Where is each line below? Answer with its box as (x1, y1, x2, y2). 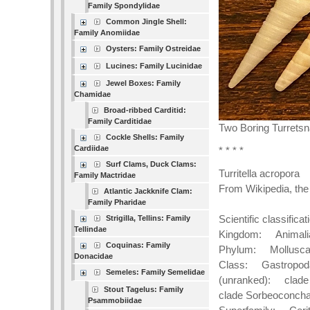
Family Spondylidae (88, 1, 161, 10)
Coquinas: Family (106, 241, 171, 249)
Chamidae (74, 90, 111, 98)
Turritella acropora (219, 167, 300, 179)
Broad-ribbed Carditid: (104, 106, 187, 114)
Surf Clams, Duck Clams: (106, 160, 197, 168)
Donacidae (74, 252, 113, 260)
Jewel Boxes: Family (106, 79, 181, 87)
